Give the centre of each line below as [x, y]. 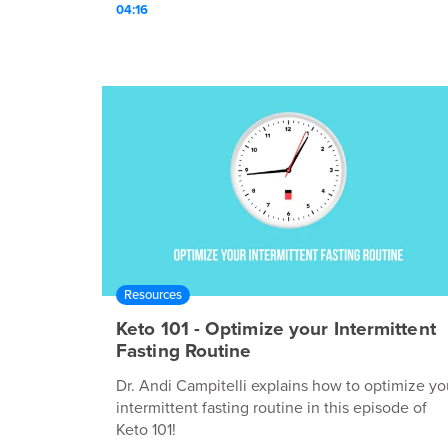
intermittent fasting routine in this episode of [271, 407]
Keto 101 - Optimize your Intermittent [276, 328]
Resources [153, 294]
